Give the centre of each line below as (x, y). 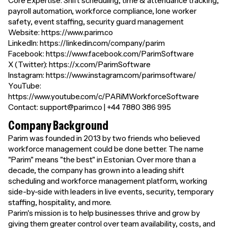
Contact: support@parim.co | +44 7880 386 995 (90, 107)
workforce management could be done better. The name (106, 149)
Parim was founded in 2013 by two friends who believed (104, 138)
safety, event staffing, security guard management (96, 22)
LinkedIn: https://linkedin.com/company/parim (87, 43)
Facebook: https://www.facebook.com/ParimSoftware (101, 54)
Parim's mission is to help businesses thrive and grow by (104, 213)
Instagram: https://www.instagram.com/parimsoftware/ (102, 75)
